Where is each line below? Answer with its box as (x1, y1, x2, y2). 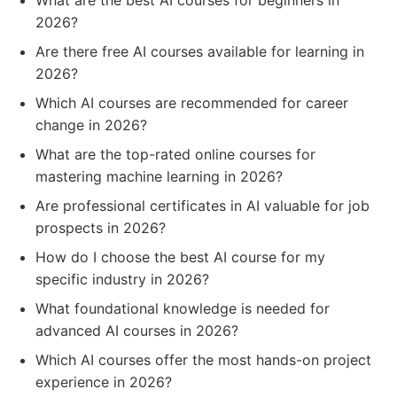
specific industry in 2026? (35, 270, 209, 288)
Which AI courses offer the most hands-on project (35, 351, 371, 369)
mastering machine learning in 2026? (35, 167, 283, 185)
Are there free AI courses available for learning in (35, 43, 364, 60)
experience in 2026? (35, 373, 172, 391)
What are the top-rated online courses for (35, 145, 315, 163)
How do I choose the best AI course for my (35, 248, 325, 266)
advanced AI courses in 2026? (35, 322, 238, 339)
